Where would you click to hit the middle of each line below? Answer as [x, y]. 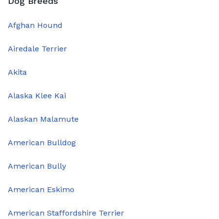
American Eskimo [41, 190]
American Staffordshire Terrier [66, 213]
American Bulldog [42, 143]
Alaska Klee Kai [37, 96]
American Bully [37, 166]
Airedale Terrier [37, 49]
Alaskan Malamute [43, 119]
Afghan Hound [35, 25]
